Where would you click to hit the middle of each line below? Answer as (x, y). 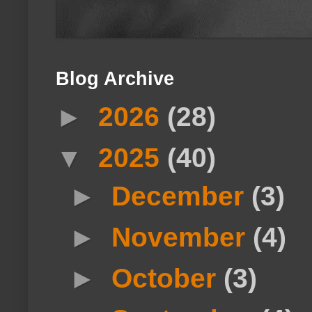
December (182, 196)
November (182, 237)
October (168, 278)
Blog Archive (115, 79)
